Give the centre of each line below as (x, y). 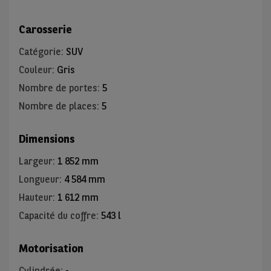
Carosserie (45, 30)
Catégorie (40, 52)
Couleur (35, 70)
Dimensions (47, 139)
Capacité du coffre (57, 216)
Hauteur (36, 198)
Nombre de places (58, 106)
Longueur (39, 180)
